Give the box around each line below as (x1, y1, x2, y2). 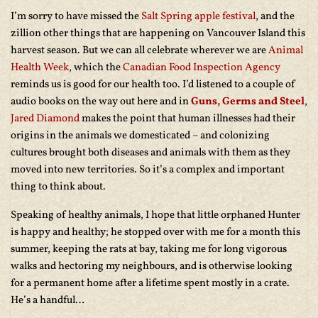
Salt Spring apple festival (141, 9, 256, 24)
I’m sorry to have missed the (11, 9, 141, 24)
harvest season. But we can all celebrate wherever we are (11, 43, 268, 58)
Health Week (11, 60, 69, 75)
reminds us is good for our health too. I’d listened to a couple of (11, 77, 295, 92)
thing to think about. (11, 180, 106, 194)
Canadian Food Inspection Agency (123, 60, 280, 75)
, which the (69, 60, 123, 75)
